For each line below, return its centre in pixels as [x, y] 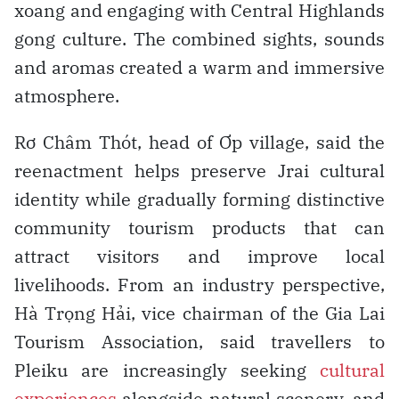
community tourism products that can [199, 227]
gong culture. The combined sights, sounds [199, 38]
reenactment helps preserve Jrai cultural [199, 170]
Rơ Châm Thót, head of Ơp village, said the [199, 142]
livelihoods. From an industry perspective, [199, 284]
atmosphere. [67, 95]
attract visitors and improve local [199, 256]
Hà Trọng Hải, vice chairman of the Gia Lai [199, 313]
